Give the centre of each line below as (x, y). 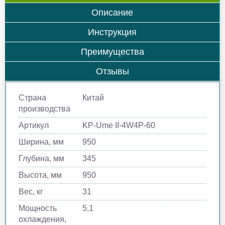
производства (44, 108)
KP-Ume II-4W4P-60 (119, 125)
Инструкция (112, 32)
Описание (112, 12)
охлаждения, (42, 219)
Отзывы (112, 71)
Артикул (34, 125)
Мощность (38, 208)
